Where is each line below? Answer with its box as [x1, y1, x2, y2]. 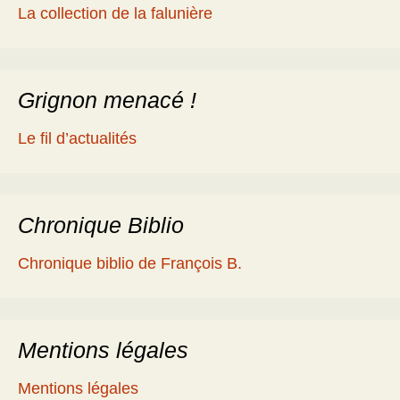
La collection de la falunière [18, 4, 212, 23]
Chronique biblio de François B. [18, 254, 242, 273]
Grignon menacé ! [18, 87, 196, 113]
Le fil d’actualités [18, 129, 137, 148]
